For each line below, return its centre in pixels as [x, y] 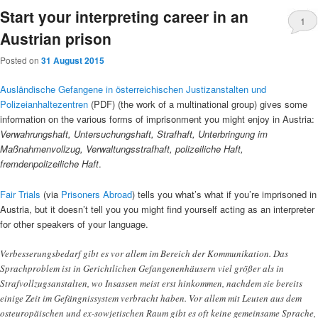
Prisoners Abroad [97, 194]
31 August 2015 [73, 61]
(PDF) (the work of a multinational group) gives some [199, 104]
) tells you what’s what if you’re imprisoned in [224, 194]
